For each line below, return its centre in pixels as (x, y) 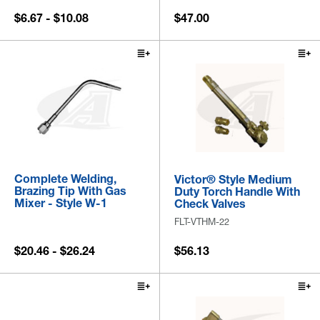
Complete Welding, (65, 179)
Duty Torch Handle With (237, 192)
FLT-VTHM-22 (202, 222)
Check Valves (210, 204)
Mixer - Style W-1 (61, 203)
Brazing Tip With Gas (70, 191)
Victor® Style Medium (233, 180)
